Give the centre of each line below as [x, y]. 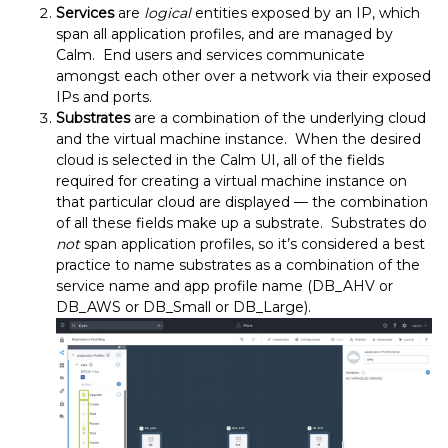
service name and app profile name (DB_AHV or [224, 285]
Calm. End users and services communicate [210, 54]
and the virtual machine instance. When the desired [238, 138]
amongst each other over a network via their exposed [243, 75]
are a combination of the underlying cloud [278, 117]
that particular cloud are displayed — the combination [242, 201]
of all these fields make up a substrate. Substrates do [241, 222]
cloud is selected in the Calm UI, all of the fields [220, 159]
